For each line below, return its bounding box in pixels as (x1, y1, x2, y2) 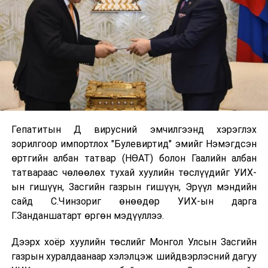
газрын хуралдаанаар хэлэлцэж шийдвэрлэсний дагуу (11, 251, 257, 263)
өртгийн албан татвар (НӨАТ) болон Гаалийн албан (11, 153, 257, 165)
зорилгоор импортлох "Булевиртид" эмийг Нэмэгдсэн (11, 138, 257, 150)
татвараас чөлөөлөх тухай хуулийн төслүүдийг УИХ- (11, 167, 257, 179)
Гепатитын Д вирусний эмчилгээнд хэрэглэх (11, 124, 257, 136)
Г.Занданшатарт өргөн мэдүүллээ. (11, 210, 164, 222)
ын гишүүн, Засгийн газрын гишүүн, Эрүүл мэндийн (11, 181, 257, 193)
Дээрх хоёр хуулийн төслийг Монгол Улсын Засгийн (11, 236, 257, 248)
